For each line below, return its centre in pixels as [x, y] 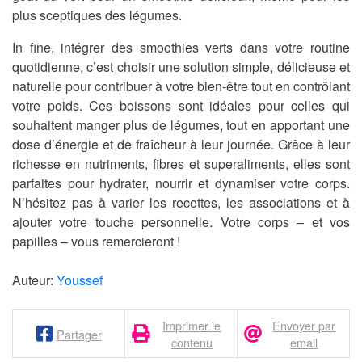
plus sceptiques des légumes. [97, 15]
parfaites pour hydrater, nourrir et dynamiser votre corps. [181, 183]
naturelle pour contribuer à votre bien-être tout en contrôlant [181, 86]
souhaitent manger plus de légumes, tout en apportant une [181, 125]
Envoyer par [304, 326]
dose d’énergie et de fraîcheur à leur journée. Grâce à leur [181, 145]
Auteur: [34, 280]
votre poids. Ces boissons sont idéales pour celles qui [181, 106]
